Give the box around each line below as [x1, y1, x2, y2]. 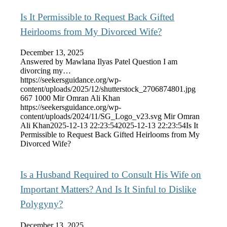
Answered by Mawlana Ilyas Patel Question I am [20, 57, 178, 66]
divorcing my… [20, 66, 71, 75]
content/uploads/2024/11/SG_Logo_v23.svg [20, 112, 162, 121]
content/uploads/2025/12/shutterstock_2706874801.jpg [20, 85, 196, 94]
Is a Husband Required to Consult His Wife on [20, 169, 202, 180]
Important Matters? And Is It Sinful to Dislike [20, 184, 197, 195]
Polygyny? [20, 199, 63, 210]
